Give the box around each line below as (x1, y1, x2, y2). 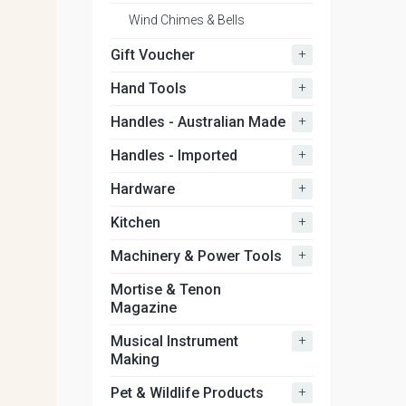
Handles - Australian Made (111, 113, 285, 130)
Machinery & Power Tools (111, 247, 282, 265)
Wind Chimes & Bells (129, 13, 245, 27)
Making (111, 351, 159, 368)
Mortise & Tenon (111, 281, 221, 298)
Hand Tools (111, 80, 187, 97)
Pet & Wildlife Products (111, 384, 264, 401)
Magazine (111, 299, 177, 316)
